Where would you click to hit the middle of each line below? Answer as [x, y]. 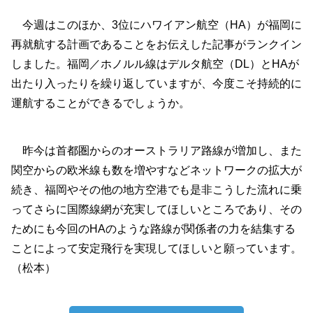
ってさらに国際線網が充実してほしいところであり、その [156, 209]
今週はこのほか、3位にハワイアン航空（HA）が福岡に [156, 25]
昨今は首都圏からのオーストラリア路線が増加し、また [156, 151]
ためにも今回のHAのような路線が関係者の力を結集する [153, 229]
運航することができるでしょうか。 [101, 103]
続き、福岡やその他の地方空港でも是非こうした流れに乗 [156, 190]
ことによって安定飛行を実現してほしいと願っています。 [156, 248]
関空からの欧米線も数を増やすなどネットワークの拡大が [156, 170]
